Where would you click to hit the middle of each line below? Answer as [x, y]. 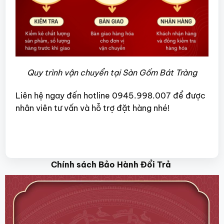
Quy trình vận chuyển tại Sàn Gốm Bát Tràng [112, 73]
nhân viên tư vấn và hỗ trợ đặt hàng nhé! [92, 108]
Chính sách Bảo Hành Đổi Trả [112, 164]
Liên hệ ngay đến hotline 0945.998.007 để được [110, 96]
